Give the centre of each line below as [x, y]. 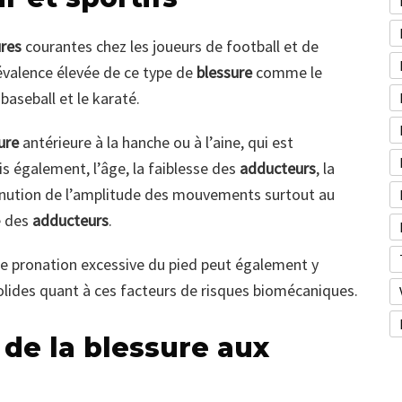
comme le [287, 73]
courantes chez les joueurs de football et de [170, 47]
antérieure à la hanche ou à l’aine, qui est [156, 143]
